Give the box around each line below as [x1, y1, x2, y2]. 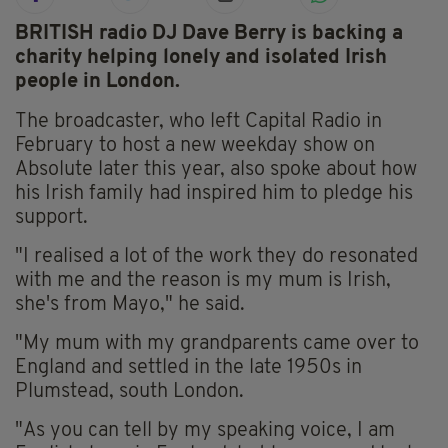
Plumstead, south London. [15, 382, 244, 403]
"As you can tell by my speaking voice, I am [15, 421, 395, 442]
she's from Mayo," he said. [15, 295, 245, 316]
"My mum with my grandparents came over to [15, 334, 419, 355]
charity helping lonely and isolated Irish [15, 48, 387, 69]
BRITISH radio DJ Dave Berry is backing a [15, 24, 403, 45]
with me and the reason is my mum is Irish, [15, 271, 391, 292]
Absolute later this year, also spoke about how [15, 160, 417, 181]
